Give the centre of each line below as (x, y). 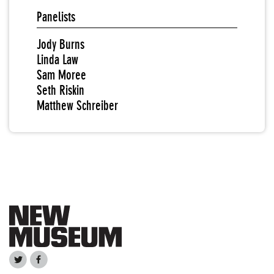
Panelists (56, 17)
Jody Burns (61, 44)
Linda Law (57, 60)
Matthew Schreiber (77, 106)
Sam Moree (61, 75)
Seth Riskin (61, 90)
